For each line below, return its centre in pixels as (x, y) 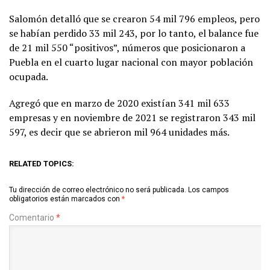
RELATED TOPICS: (42, 163)
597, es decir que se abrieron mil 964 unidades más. (119, 132)
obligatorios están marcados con (65, 199)
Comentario (33, 217)
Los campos (209, 190)
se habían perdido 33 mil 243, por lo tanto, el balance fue (134, 33)
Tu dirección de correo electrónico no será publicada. (98, 190)
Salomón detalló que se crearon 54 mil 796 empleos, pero (134, 18)
